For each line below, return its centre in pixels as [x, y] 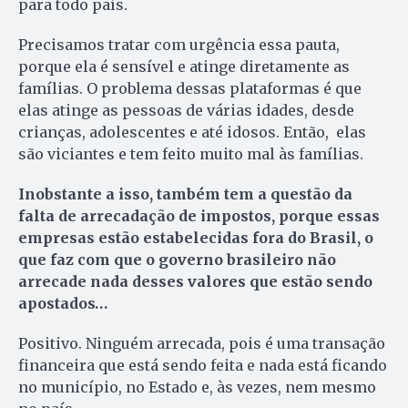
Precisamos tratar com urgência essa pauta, [179, 45]
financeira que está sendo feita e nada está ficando [203, 366]
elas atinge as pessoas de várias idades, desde [186, 111]
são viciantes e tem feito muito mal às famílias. [191, 154]
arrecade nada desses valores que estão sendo [195, 282]
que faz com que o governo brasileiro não [177, 260]
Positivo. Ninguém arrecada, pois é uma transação [202, 344]
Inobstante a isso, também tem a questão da [185, 194]
